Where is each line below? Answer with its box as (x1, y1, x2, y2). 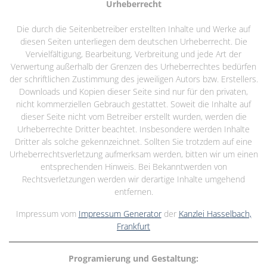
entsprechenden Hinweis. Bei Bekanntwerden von (40, 160, 227, 172)
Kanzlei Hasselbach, (178, 207, 252, 219)
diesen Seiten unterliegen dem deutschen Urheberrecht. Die (20, 35, 247, 47)
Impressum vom (15, 207, 79, 219)
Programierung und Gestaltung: (69, 252, 198, 264)
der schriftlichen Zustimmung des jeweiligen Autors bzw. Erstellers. (9, 73, 258, 85)
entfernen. (114, 185, 153, 197)
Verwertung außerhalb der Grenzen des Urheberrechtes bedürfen (11, 60, 256, 72)
